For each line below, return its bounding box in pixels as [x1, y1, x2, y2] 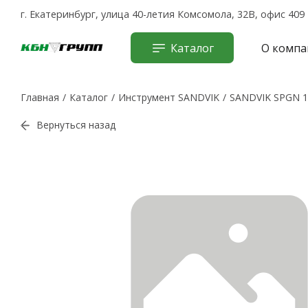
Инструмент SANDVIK [118, 91, 219, 104]
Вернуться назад [36, 118, 115, 131]
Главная [21, 91, 59, 104]
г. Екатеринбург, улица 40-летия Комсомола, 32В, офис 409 [21, 8, 305, 21]
